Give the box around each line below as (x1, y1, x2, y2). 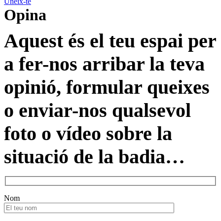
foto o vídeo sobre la (4, 122, 172, 145)
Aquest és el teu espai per (4, 30, 216, 52)
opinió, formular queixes (4, 76, 210, 98)
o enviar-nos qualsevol (4, 99, 191, 121)
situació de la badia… (4, 146, 185, 168)
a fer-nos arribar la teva (4, 53, 205, 75)
